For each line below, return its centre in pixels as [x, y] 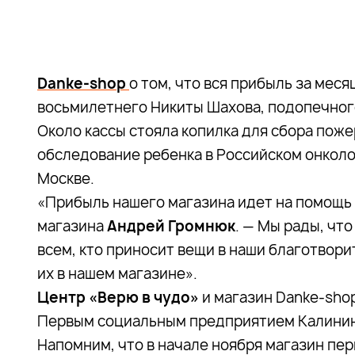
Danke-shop [83, 84]
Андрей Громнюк [171, 226]
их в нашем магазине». [117, 274]
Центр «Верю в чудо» [118, 298]
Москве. [66, 179]
